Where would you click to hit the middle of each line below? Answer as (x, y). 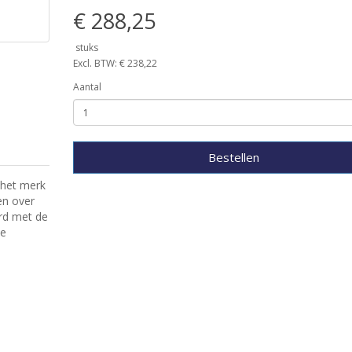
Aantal (87, 87)
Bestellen (233, 157)
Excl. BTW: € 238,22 (115, 63)
